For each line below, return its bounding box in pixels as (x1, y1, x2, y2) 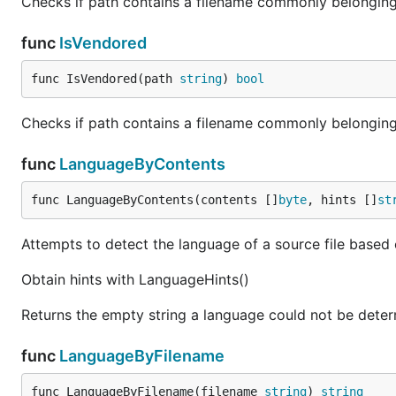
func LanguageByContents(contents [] (31, 193, 278, 207)
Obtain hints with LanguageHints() (21, 270, 249, 288)
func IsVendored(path (31, 72, 179, 86)
